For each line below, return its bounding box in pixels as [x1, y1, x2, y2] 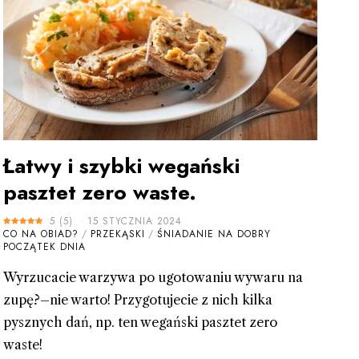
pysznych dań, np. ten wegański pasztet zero [2, 314, 277, 331]
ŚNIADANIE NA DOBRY [156, 227, 271, 242]
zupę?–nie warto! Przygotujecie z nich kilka [2, 292, 272, 309]
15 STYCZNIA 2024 [87, 214, 182, 229]
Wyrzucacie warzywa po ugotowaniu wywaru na [2, 269, 303, 286]
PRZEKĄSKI [90, 227, 145, 242]
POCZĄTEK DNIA [2, 240, 86, 255]
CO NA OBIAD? [2, 227, 79, 242]
